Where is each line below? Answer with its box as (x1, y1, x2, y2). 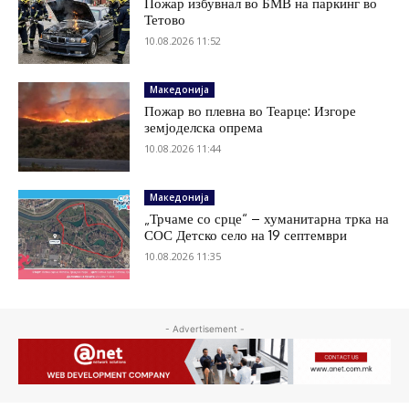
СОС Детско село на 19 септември (144, 225, 348, 244)
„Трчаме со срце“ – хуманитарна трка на (144, 209, 390, 227)
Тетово (144, 11, 186, 29)
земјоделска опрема (144, 118, 264, 136)
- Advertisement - (164, 322, 245, 334)
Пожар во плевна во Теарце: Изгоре (144, 101, 357, 120)
